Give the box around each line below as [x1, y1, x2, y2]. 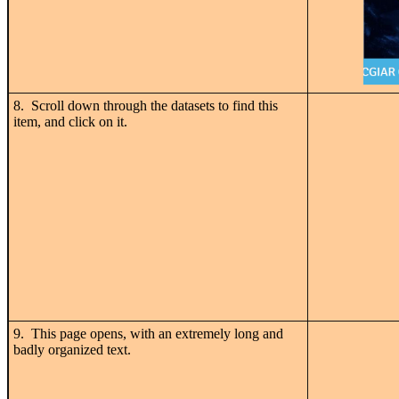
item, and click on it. [13, 113, 127, 129]
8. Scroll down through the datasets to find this [13, 97, 278, 113]
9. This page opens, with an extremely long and [13, 325, 283, 341]
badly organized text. [13, 341, 131, 357]
